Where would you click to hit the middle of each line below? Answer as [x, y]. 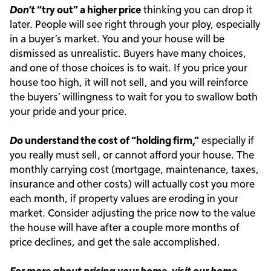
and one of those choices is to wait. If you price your [129, 67]
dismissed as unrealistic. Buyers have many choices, [128, 53]
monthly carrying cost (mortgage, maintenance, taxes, [134, 169]
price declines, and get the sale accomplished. [115, 242]
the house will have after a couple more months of [125, 227]
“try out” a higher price [88, 9]
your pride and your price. [68, 111]
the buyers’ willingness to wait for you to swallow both [134, 96]
